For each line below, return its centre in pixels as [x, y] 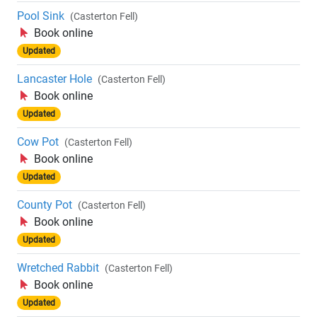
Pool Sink [41, 16]
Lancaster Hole [54, 79]
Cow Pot [38, 142]
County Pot [45, 205]
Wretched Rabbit [58, 268]
